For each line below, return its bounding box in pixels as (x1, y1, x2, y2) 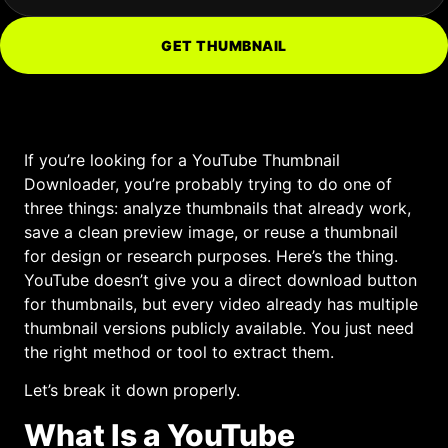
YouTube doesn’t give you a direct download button (24, 270, 417, 290)
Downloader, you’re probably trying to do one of (24, 174, 392, 194)
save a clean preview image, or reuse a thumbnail (24, 222, 398, 242)
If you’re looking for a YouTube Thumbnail (24, 150, 340, 170)
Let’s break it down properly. (24, 380, 240, 401)
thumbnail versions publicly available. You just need (24, 318, 414, 338)
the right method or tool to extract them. (24, 342, 334, 362)
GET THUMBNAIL (161, 37, 287, 54)
